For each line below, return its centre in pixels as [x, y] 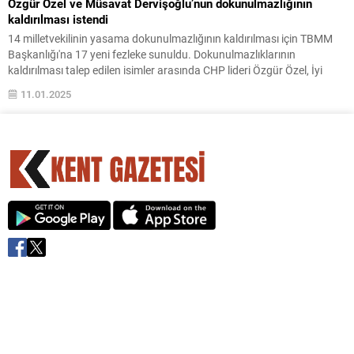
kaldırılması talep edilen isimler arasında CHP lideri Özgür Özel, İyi [165, 70]
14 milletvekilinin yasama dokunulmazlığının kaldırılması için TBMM [170, 38]
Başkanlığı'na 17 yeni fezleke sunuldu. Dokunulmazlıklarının [152, 54]
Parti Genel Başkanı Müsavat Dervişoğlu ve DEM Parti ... [144, 85]
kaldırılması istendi [58, 19]
